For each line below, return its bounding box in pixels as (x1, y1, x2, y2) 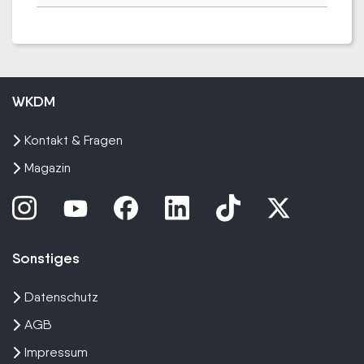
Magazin (24, 160, 71, 176)
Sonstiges (12, 249, 80, 268)
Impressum (24, 344, 88, 361)
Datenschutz (24, 289, 98, 305)
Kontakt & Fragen (24, 132, 123, 149)
